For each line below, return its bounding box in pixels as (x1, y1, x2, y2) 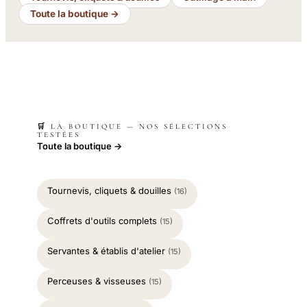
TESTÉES (37, 130, 80, 140)
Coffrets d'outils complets (47, 215, 160, 227)
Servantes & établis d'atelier (47, 245, 168, 257)
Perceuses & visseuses (47, 275, 149, 287)
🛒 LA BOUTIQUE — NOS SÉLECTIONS (37, 122, 228, 132)
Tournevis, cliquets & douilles (47, 185, 174, 197)
